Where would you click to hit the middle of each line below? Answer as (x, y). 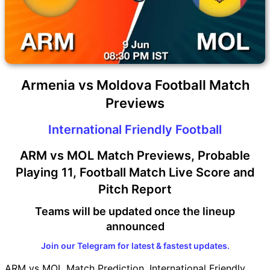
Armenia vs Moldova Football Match (135, 85)
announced (135, 226)
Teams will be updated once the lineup (135, 211)
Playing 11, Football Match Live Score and (135, 172)
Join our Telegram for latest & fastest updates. (135, 245)
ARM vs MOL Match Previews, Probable (135, 155)
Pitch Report (135, 189)
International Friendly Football (135, 129)
